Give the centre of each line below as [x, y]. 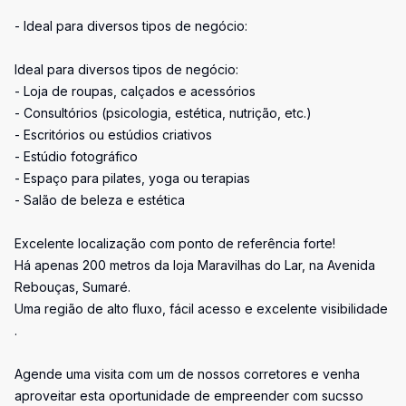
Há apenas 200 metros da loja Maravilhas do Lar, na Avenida [195, 265]
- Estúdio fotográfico [76, 156]
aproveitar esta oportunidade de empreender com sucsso [189, 396]
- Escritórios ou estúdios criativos [113, 135]
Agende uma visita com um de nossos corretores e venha [187, 374]
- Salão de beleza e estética [100, 200]
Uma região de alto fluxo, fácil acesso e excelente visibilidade [201, 309]
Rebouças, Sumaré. [72, 287]
